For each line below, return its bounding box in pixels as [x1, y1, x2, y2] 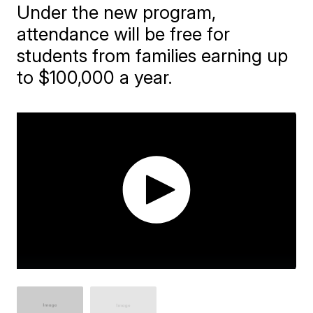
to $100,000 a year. [17, 66, 173, 88]
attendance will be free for [17, 22, 231, 45]
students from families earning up [17, 44, 289, 66]
